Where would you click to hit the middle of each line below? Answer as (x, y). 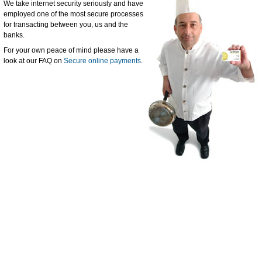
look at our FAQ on (34, 61)
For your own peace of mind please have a (71, 50)
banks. (14, 35)
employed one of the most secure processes (73, 14)
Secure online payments (102, 61)
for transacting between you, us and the (66, 24)
